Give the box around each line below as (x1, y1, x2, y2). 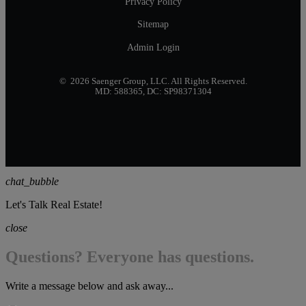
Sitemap (137, 18, 169, 30)
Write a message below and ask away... (5, 279, 173, 292)
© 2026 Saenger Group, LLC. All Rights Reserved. (59, 76, 247, 86)
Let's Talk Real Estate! (5, 198, 102, 210)
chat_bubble (5, 175, 59, 187)
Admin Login (126, 41, 180, 53)
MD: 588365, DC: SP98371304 (94, 86, 212, 96)
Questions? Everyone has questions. (5, 247, 254, 266)
